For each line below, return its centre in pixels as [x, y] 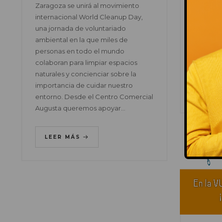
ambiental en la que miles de [81, 40]
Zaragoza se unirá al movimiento [87, 6]
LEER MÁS [63, 137]
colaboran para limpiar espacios [86, 63]
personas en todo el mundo [80, 51]
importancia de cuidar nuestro [84, 85]
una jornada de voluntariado [80, 28]
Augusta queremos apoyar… [80, 108]
